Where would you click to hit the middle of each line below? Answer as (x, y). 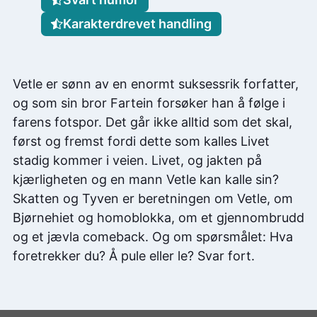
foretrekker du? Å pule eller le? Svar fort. (134, 255)
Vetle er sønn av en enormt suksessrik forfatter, (156, 83)
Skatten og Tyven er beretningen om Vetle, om (153, 198)
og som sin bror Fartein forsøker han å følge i (149, 103)
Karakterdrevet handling (138, 24)
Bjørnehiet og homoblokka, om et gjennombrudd (158, 217)
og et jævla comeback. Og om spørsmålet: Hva (153, 236)
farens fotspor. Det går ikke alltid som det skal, (152, 122)
